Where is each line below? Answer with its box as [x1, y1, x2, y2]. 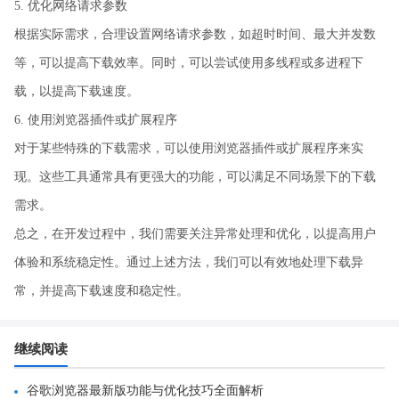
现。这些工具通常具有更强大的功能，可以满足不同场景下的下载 [14, 169, 376, 183]
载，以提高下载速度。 [14, 84, 139, 98]
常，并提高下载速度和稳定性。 [14, 283, 189, 297]
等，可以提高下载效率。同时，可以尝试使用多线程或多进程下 [14, 55, 363, 69]
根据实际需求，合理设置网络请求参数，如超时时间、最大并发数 [14, 27, 376, 41]
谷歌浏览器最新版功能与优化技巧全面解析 [27, 383, 264, 397]
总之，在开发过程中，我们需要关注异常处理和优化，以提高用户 [14, 226, 376, 240]
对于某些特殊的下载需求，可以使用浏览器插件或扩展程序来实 [14, 141, 363, 155]
